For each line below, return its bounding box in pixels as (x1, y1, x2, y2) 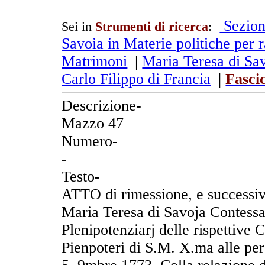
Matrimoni (62, 53, 128, 70)
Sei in (62, 20, 96, 34)
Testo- (62, 167, 101, 185)
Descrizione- (62, 96, 142, 114)
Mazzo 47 (62, 114, 124, 132)
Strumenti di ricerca (95, 20, 209, 34)
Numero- (62, 132, 118, 150)
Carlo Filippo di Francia (62, 70, 211, 88)
